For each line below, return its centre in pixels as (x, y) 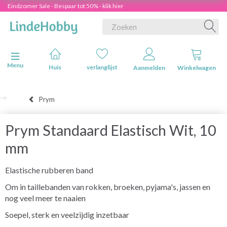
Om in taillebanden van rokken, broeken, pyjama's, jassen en (108, 186)
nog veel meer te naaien (45, 198)
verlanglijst (102, 67)
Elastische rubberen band (49, 170)
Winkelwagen (196, 68)
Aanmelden (149, 68)
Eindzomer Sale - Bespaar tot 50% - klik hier (66, 6)
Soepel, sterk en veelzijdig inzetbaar (67, 214)
